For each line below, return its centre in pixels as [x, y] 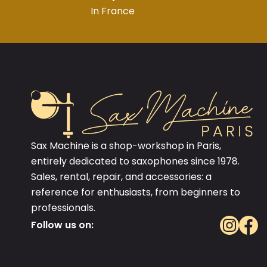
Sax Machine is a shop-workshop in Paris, [126, 146]
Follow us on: [62, 225]
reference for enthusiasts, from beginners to [136, 192]
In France [113, 11]
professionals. [63, 208]
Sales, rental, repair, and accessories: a [121, 177]
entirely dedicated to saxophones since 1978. [135, 161]
